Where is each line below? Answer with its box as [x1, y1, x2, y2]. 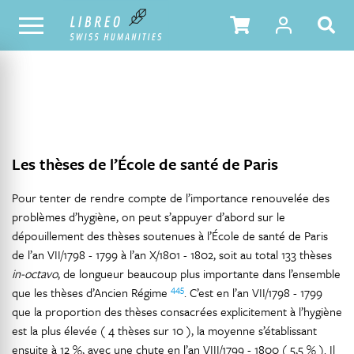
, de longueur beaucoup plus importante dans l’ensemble [58, 265, 341, 282]
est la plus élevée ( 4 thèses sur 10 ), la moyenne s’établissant [12, 322, 317, 339]
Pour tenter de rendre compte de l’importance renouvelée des [12, 189, 330, 206]
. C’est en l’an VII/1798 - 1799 [184, 284, 322, 301]
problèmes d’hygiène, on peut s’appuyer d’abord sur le [12, 208, 285, 225]
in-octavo [12, 265, 58, 282]
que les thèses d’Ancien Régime [12, 284, 171, 301]
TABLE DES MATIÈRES [216, 18, 301, 31]
